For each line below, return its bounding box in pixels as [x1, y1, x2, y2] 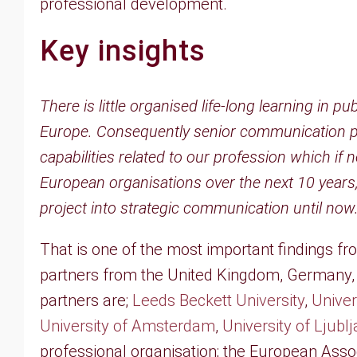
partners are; [40, 291, 132, 310]
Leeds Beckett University [132, 291, 304, 310]
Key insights [40, 34, 206, 68]
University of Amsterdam [40, 316, 215, 335]
